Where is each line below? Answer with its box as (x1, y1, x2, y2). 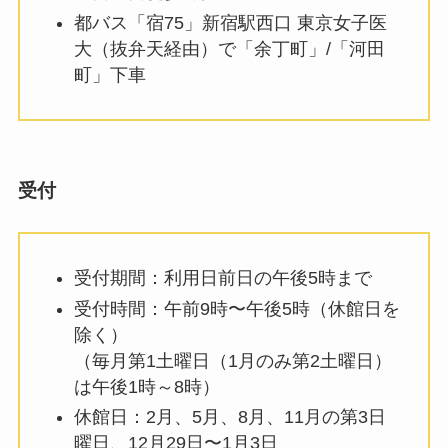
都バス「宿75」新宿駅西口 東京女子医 (73, 12, 387, 33)
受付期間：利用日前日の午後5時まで (73, 268, 372, 289)
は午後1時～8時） (73, 376, 220, 397)
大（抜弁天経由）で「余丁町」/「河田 (73, 38, 385, 59)
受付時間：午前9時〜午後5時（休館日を (73, 298, 400, 319)
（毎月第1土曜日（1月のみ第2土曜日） (73, 350, 392, 371)
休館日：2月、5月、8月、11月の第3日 (73, 407, 386, 427)
